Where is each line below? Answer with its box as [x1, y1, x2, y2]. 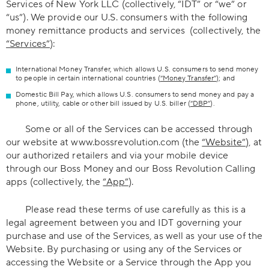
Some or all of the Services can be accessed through [6, 123, 253, 135]
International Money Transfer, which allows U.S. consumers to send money [16, 65, 259, 74]
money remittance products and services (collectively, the [6, 25, 261, 37]
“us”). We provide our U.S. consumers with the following [6, 11, 248, 23]
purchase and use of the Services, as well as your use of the [6, 230, 263, 242]
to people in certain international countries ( [16, 74, 160, 83]
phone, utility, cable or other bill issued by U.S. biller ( [16, 99, 190, 108]
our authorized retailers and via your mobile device [6, 150, 229, 162]
